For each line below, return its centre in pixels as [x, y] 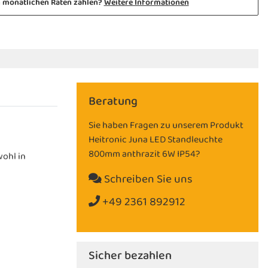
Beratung [113, 101]
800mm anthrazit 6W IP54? [144, 154]
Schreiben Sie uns [147, 179]
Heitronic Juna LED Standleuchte [156, 140]
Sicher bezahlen [130, 255]
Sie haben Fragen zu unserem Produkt [166, 125]
